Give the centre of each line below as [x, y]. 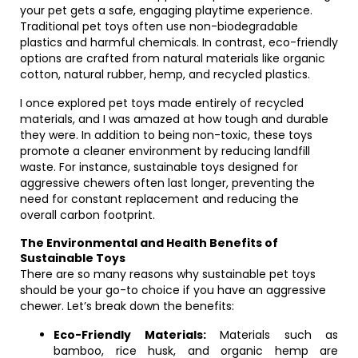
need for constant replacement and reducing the [159, 199]
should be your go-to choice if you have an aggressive [173, 290]
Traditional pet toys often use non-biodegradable [159, 26]
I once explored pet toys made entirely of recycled [162, 103]
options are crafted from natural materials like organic [173, 58]
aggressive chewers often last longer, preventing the [167, 183]
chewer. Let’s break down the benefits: [127, 306]
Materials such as [272, 335]
